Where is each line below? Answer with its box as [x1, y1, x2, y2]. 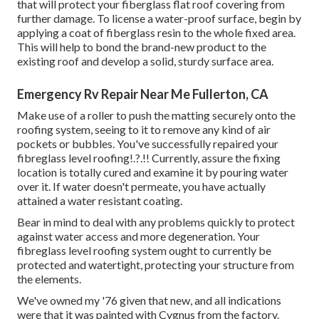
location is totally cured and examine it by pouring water [17, 165, 289, 179]
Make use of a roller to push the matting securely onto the [17, 108, 296, 122]
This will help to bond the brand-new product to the [17, 40, 267, 54]
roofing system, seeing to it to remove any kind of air [17, 122, 271, 137]
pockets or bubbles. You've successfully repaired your [17, 137, 279, 151]
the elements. [17, 272, 82, 286]
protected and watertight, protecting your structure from [17, 258, 295, 272]
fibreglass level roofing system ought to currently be [17, 244, 272, 258]
